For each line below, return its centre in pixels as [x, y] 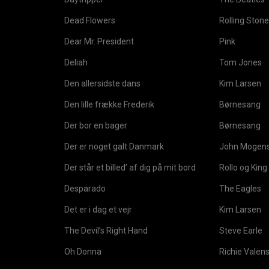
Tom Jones [240, 62]
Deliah [76, 62]
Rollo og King [243, 168]
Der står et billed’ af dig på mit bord [130, 168]
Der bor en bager [96, 125]
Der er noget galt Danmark [114, 147]
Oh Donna [83, 252]
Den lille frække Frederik [109, 104]
